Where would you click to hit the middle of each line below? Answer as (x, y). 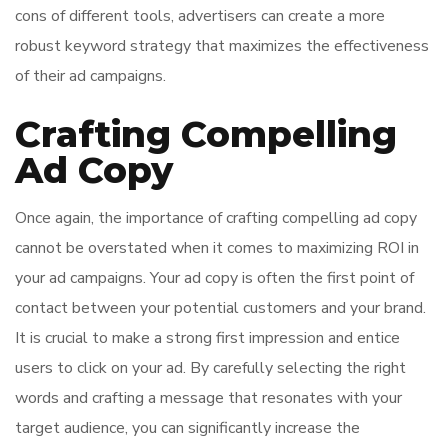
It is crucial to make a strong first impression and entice (207, 338)
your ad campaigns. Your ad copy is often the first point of (214, 278)
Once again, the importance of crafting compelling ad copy (216, 218)
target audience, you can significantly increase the (187, 428)
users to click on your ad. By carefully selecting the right (210, 368)
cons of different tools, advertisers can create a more (200, 16)
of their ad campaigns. (90, 76)
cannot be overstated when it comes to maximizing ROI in (217, 248)
